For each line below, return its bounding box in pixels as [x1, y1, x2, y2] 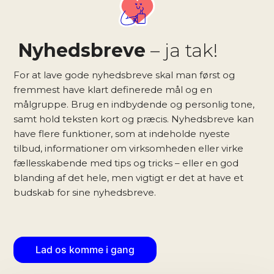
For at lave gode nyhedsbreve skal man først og [13, 69, 235, 81]
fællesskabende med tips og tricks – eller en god [13, 157, 239, 169]
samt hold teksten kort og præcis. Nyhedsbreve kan [13, 113, 254, 125]
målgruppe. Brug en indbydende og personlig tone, [13, 98, 255, 111]
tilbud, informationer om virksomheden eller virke [13, 143, 244, 155]
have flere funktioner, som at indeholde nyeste [13, 128, 231, 140]
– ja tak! [146, 39, 218, 62]
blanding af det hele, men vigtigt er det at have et [13, 172, 244, 184]
